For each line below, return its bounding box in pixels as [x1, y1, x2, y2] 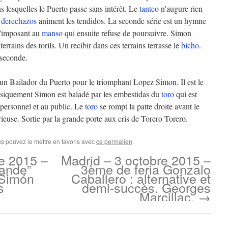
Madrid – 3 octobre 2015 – [61, 151, 211, 169]
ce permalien [96, 137, 132, 146]
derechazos [1, 15, 37, 26]
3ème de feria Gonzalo [81, 160, 211, 178]
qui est [174, 89, 197, 99]
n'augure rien [159, 3, 203, 14]
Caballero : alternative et [71, 169, 211, 187]
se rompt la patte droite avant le [98, 101, 199, 111]
